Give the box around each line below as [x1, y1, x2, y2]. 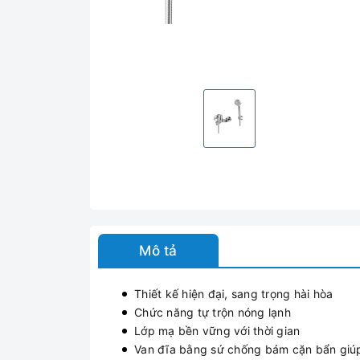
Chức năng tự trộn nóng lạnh [134, 305, 291, 319]
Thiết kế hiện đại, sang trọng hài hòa [134, 287, 333, 301]
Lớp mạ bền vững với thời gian [134, 324, 301, 337]
